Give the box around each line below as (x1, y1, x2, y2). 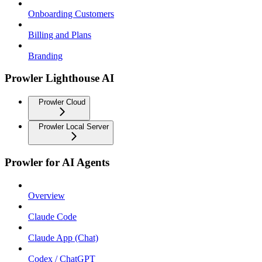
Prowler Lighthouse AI (5, 72, 114, 85)
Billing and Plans (28, 29, 91, 40)
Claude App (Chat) (28, 232, 98, 243)
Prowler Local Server (39, 122, 109, 132)
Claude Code (28, 211, 77, 222)
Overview (28, 190, 65, 201)
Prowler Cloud (39, 98, 85, 107)
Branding (28, 50, 63, 61)
